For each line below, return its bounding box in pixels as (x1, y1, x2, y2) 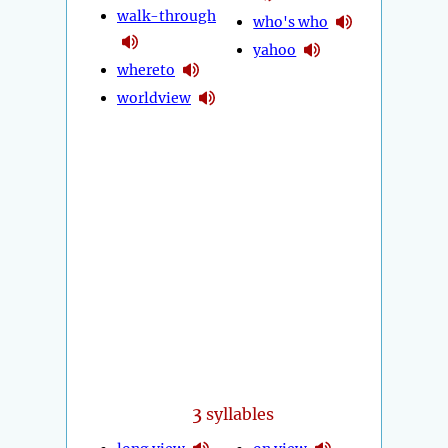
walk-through (117, 7, 216, 26)
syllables (202, 404, 275, 425)
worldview (117, 88, 191, 107)
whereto (117, 60, 175, 79)
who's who (253, 12, 329, 31)
